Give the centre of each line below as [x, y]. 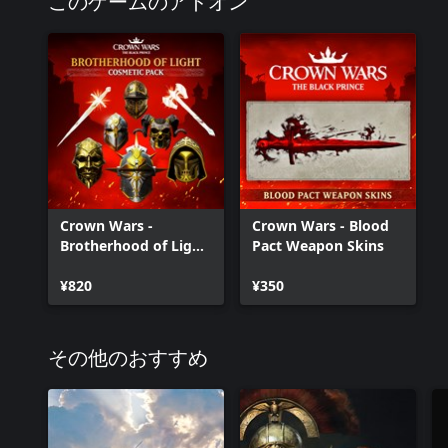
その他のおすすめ [128, 359]
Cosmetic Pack [110, 265]
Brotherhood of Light [133, 245]
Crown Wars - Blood [320, 225]
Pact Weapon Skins [318, 245]
